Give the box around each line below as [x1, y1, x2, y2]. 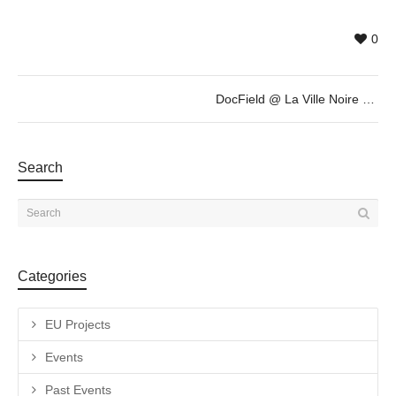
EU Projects [45, 316, 110, 331]
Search [18, 159, 63, 175]
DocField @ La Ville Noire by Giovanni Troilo [362, 91, 376, 106]
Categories [18, 268, 87, 284]
